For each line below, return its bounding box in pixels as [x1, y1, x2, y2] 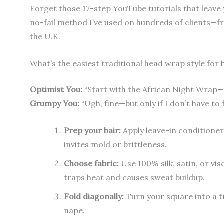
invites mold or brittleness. [64, 139, 167, 149]
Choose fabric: [64, 158, 119, 168]
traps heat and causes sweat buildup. [64, 172, 205, 182]
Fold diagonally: [64, 191, 124, 201]
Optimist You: [30, 84, 82, 95]
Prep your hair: [64, 125, 121, 135]
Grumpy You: [30, 98, 79, 109]
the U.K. [30, 31, 60, 42]
